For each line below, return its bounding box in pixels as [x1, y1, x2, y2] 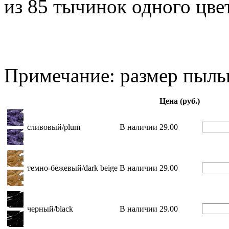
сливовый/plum [27, 122, 80, 131]
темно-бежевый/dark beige [27, 163, 118, 172]
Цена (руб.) [159, 96, 200, 105]
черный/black [27, 204, 73, 213]
